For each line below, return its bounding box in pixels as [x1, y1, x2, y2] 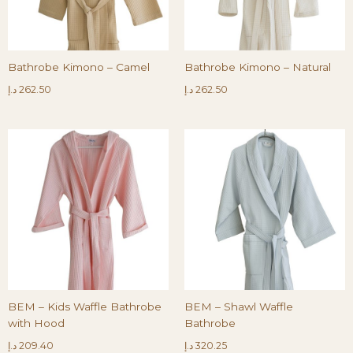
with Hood [8, 316, 65, 329]
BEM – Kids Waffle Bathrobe [8, 299, 162, 313]
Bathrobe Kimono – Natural [184, 60, 331, 73]
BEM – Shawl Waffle [184, 299, 293, 313]
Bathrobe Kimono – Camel [8, 60, 150, 73]
